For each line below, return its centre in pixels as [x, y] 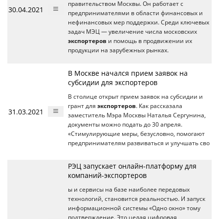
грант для [83, 106]
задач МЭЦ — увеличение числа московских [132, 32]
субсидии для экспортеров [113, 82]
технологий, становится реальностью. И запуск [137, 199]
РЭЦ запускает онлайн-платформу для [132, 166]
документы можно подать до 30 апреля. [125, 124]
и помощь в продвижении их [149, 41]
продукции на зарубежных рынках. [118, 50]
